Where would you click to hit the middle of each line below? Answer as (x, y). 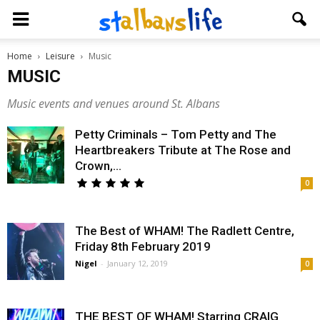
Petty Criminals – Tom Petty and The (176, 134)
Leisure (60, 56)
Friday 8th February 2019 (143, 246)
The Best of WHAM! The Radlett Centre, (185, 231)
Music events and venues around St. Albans (114, 104)
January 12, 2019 (137, 263)
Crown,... (98, 166)
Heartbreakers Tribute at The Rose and (183, 150)
